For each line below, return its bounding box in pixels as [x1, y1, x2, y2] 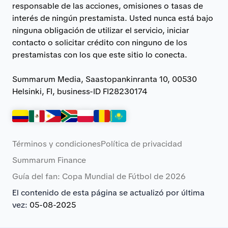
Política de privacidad [101, 138, 182, 150]
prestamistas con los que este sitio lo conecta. [12, 49, 187, 61]
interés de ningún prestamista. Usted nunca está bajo [12, 13, 213, 24]
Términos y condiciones [12, 138, 101, 150]
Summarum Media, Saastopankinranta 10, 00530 [12, 74, 197, 85]
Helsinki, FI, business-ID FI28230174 [12, 86, 148, 97]
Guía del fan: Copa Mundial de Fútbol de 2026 [12, 171, 186, 182]
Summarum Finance [12, 155, 86, 166]
